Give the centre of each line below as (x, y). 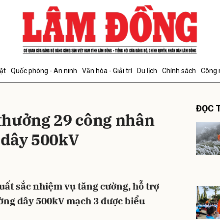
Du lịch (147, 71)
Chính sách (179, 71)
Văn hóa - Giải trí (107, 71)
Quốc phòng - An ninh (44, 71)
